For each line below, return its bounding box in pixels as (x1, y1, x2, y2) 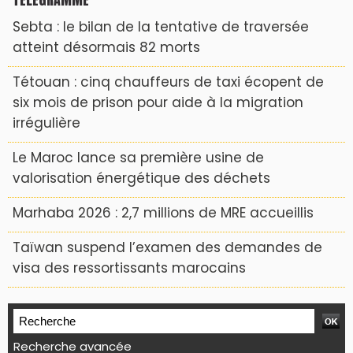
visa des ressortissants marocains (13, 258, 246, 277)
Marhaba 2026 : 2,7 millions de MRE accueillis (13, 203, 314, 222)
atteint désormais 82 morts (13, 38, 200, 57)
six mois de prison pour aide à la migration (13, 93, 303, 112)
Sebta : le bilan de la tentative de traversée (13, 17, 309, 36)
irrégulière (13, 113, 80, 132)
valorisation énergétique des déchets (13, 169, 270, 188)
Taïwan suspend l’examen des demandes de (13, 238, 322, 257)
